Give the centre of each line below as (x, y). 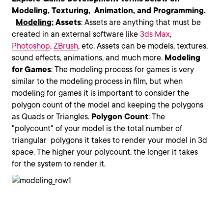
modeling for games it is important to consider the (100, 93)
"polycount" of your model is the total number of (97, 128)
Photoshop (31, 46)
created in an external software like (76, 34)
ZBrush (66, 46)
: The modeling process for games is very (123, 69)
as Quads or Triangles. (52, 117)
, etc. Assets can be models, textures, (143, 46)
